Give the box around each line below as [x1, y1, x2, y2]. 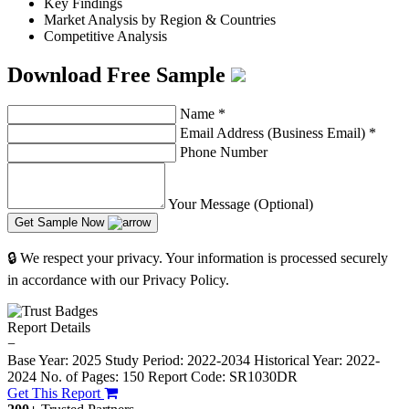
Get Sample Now [15, 215, 108, 230]
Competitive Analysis [44, 27, 167, 44]
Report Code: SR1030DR [148, 369, 298, 385]
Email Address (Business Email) [180, 125, 369, 142]
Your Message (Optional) [168, 196, 313, 213]
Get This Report [7, 385, 104, 402]
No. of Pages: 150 [40, 369, 144, 385]
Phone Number [180, 144, 267, 161]
